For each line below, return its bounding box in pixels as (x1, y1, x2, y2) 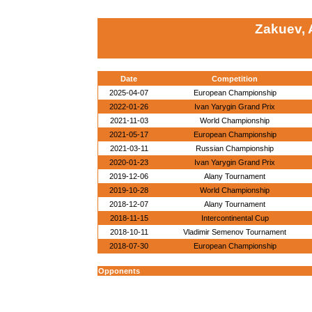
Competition (212, 75, 258, 83)
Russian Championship (196, 144, 274, 153)
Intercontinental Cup (201, 214, 269, 222)
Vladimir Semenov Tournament (183, 228, 286, 236)
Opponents (98, 267, 140, 275)
